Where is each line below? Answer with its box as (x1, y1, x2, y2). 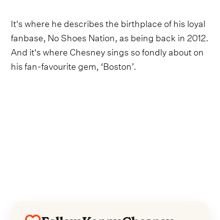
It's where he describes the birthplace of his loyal (11, 15, 206, 29)
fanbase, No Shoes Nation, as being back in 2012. (11, 29, 209, 44)
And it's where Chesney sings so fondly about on (11, 43, 204, 58)
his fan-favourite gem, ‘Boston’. (11, 57, 137, 72)
